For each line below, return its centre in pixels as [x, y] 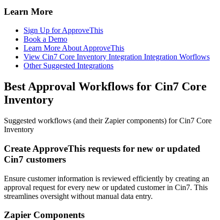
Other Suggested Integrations [69, 66]
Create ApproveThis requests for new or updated [102, 148]
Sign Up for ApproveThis [63, 30]
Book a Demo [45, 39]
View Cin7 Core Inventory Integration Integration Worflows [117, 57]
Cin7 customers [35, 159]
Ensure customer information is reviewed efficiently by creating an [107, 178]
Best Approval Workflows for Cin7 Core [105, 87]
